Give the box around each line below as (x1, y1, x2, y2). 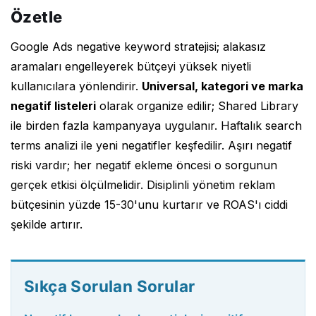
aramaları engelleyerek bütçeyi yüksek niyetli (11, 59, 251, 73)
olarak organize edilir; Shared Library (96, 98, 298, 113)
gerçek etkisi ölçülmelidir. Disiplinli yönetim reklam (11, 177, 275, 192)
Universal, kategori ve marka (142, 78, 303, 93)
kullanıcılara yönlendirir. (11, 78, 142, 93)
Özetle (11, 7, 63, 26)
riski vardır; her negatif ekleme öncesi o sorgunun (11, 157, 277, 172)
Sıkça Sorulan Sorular (24, 276, 195, 296)
